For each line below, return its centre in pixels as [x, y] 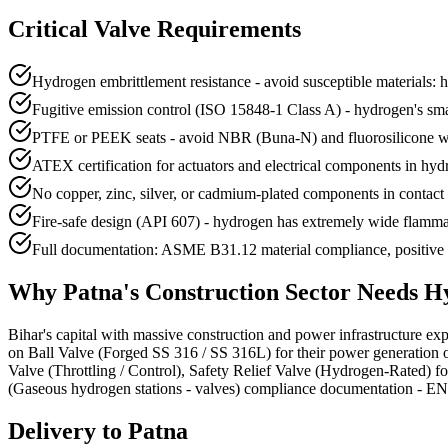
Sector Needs [351, 292]
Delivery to [68, 431]
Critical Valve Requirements [154, 29]
